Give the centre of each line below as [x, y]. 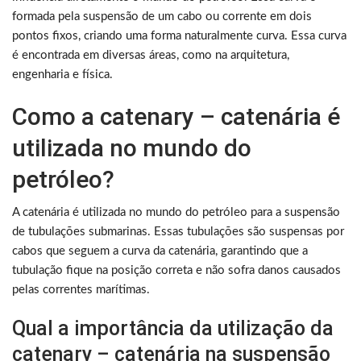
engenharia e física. [62, 75]
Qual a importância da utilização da [173, 329]
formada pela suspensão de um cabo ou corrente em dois [162, 17]
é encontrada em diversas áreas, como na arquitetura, [151, 56]
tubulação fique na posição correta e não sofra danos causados [176, 271]
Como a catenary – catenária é [176, 117]
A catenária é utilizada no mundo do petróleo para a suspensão [176, 213]
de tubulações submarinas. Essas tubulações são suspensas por [178, 232]
